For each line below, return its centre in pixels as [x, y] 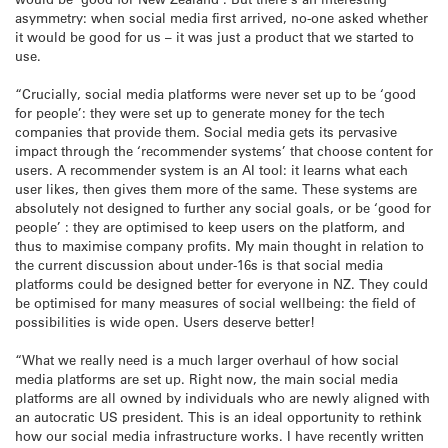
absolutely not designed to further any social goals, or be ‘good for [223, 207]
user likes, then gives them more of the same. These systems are [216, 188]
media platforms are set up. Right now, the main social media [206, 378]
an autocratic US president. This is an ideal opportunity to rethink [218, 416]
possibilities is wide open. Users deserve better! [165, 321]
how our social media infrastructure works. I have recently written [219, 435]
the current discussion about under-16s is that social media [199, 264]
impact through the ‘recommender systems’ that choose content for [224, 150]
